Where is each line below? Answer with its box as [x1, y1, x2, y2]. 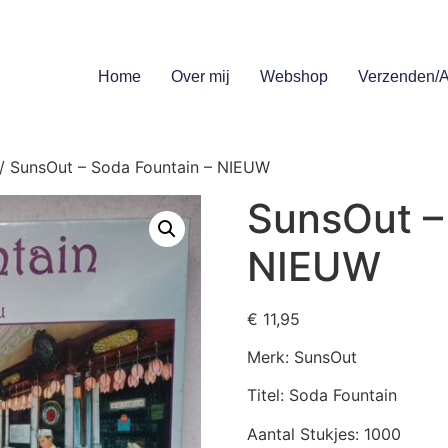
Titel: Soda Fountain [246, 385, 397, 406]
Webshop [259, 68, 328, 86]
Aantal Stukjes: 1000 [246, 423, 401, 444]
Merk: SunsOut [246, 346, 357, 367]
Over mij [170, 68, 230, 86]
